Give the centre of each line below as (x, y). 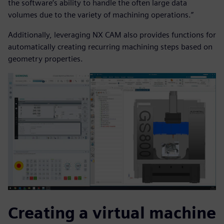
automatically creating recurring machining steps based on (110, 47)
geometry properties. (45, 59)
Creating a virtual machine (112, 213)
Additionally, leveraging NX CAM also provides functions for (112, 35)
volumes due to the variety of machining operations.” (101, 15)
